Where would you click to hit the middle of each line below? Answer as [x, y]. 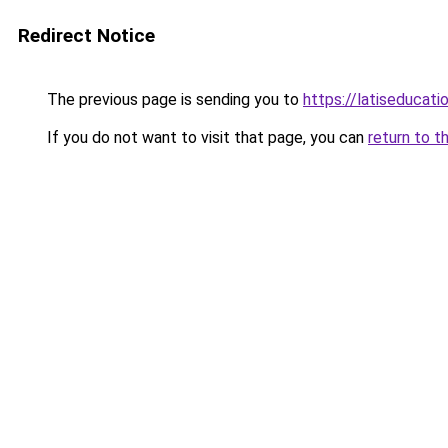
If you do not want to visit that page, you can [205, 137]
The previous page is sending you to [173, 99]
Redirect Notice [86, 35]
